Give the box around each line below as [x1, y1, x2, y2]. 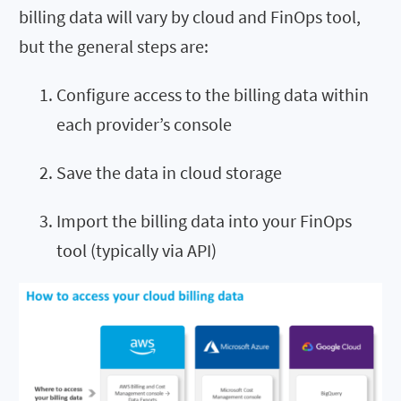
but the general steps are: [19, 35, 209, 58]
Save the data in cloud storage [56, 161, 282, 184]
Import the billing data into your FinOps [56, 209, 352, 233]
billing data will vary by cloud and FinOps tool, [19, 5, 361, 29]
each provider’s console [56, 113, 232, 136]
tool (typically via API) [56, 239, 217, 262]
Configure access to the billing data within [56, 83, 369, 107]
